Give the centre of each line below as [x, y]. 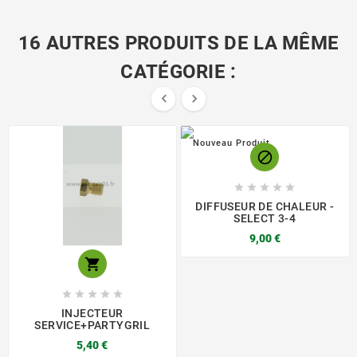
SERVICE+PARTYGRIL [92, 325]
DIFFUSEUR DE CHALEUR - [265, 206]
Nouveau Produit [231, 143]
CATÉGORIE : [178, 71]
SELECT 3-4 [265, 218]
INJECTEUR [92, 313]
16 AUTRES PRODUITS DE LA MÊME [178, 43]
